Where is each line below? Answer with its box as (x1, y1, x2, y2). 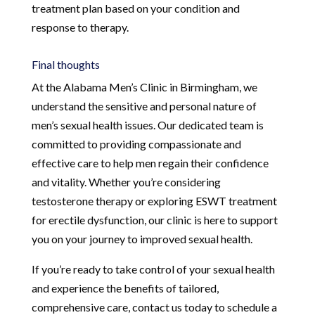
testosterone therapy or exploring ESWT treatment (31, 193, 277, 207)
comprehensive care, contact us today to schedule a (31, 300, 277, 314)
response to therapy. (31, 20, 129, 34)
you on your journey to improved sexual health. (31, 231, 252, 245)
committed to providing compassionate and (31, 136, 241, 150)
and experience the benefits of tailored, (31, 281, 219, 295)
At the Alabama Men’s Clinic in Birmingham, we (31, 79, 257, 94)
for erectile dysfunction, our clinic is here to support (31, 212, 278, 226)
